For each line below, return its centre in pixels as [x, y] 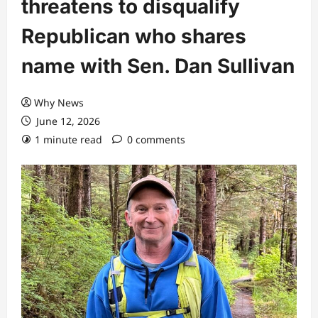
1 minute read [68, 139]
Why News [59, 103]
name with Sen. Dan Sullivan [158, 66]
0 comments [156, 139]
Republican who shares [134, 36]
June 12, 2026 [67, 121]
